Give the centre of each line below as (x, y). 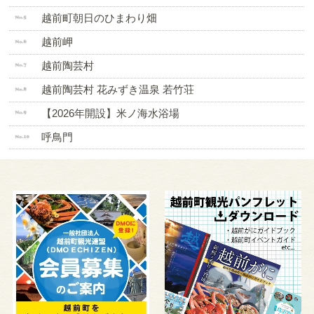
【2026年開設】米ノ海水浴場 (110, 114)
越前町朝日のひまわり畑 (99, 18)
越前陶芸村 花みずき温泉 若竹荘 (117, 90)
